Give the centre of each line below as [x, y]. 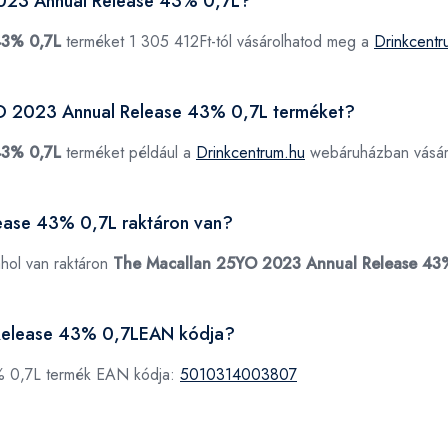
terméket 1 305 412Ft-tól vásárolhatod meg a [217, 41]
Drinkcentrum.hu [250, 152]
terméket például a [128, 152]
